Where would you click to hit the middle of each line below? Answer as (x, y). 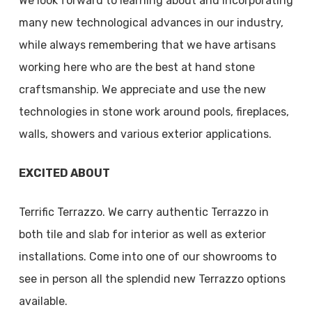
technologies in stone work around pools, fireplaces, (154, 112)
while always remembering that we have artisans (147, 45)
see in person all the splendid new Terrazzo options (152, 279)
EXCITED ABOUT (64, 173)
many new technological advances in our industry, (151, 23)
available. (44, 301)
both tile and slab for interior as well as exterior (142, 234)
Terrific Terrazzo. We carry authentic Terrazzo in (143, 212)
